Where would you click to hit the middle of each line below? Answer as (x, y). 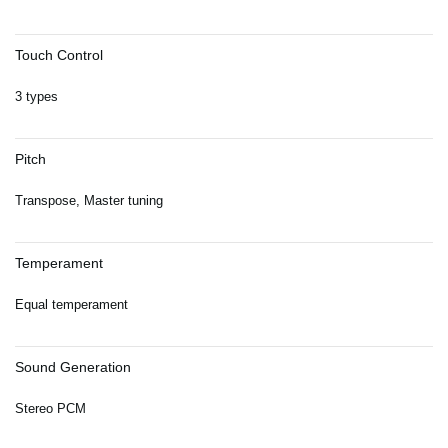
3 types (36, 97)
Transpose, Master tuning (89, 201)
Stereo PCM (50, 409)
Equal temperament (71, 305)
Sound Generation (73, 367)
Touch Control (59, 55)
